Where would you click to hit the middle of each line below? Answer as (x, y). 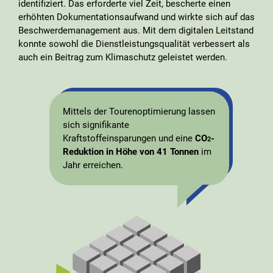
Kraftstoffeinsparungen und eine (129, 138)
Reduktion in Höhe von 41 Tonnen (130, 151)
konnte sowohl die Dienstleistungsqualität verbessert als (134, 44)
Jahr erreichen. (93, 165)
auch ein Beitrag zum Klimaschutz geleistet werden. (123, 57)
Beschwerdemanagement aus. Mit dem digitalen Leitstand (136, 30)
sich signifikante (96, 125)
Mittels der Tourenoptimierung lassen (139, 111)
